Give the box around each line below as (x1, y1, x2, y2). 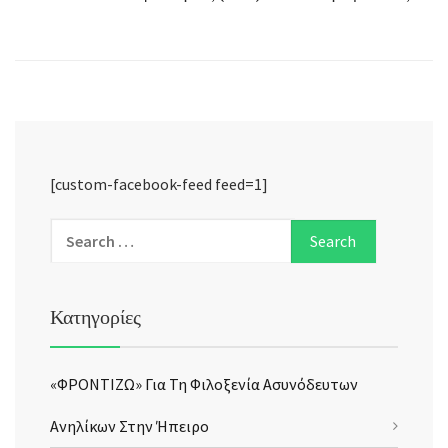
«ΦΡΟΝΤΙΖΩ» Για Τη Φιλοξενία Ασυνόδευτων (50, 374, 358, 395)
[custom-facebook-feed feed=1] (50, 174, 268, 195)
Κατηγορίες (50, 304, 141, 330)
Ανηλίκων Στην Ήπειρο (50, 416, 209, 437)
